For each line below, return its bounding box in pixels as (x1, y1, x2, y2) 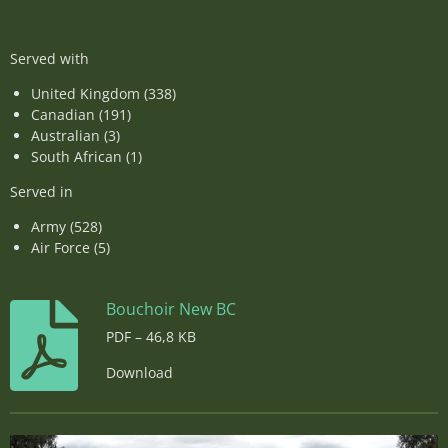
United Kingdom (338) (31, 84, 176, 103)
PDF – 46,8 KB (106, 327, 197, 347)
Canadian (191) (31, 105, 131, 124)
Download (106, 362, 174, 382)
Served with (10, 49, 89, 68)
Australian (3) (31, 126, 120, 145)
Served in (10, 182, 73, 201)
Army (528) (31, 217, 102, 236)
